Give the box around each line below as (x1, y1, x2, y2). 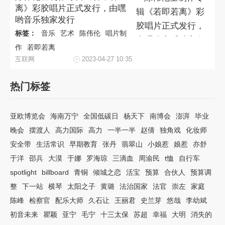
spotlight (10, 168, 37, 176)
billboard (42, 168, 69, 176)
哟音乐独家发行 (15, 15, 75, 25)
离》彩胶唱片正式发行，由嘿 (15, 4, 126, 13)
